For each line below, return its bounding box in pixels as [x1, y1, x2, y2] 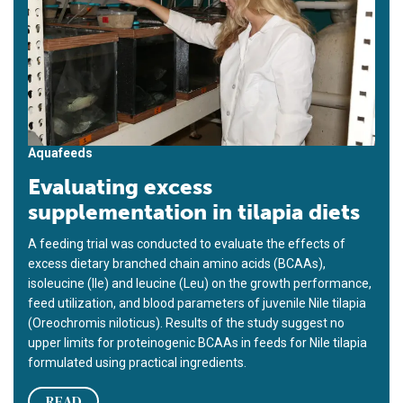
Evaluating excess [28, 174, 212, 201]
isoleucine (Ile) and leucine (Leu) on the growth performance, [28, 276, 372, 291]
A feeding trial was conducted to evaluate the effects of [28, 237, 345, 252]
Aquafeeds [28, 146, 93, 161]
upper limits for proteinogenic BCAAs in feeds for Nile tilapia [28, 336, 367, 351]
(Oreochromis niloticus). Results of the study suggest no [28, 316, 345, 331]
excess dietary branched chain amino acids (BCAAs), [28, 256, 326, 272]
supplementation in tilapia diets [28, 199, 360, 226]
